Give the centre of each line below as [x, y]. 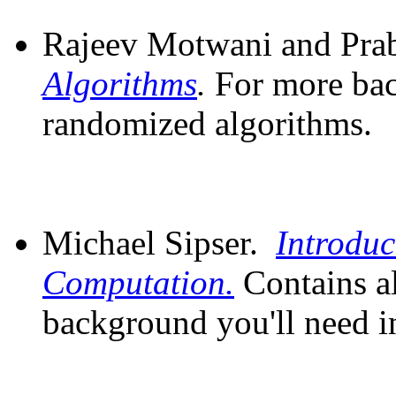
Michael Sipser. [159, 243]
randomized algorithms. [207, 124]
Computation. [138, 283]
